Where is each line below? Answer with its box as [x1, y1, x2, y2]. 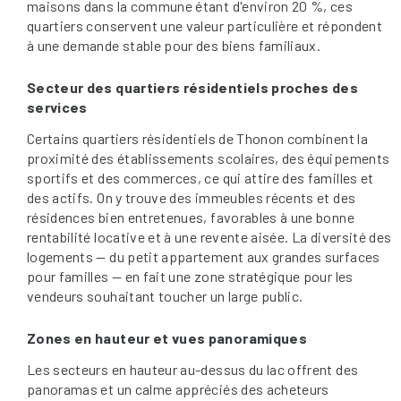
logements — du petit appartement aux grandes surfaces [27, 247, 380, 265]
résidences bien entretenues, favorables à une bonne [27, 208, 354, 226]
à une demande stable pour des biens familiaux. [27, 36, 321, 54]
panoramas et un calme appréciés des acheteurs [27, 380, 329, 397]
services [27, 98, 88, 115]
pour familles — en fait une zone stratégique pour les [27, 267, 354, 285]
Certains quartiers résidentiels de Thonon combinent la [27, 129, 368, 147]
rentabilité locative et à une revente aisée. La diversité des [27, 227, 392, 245]
